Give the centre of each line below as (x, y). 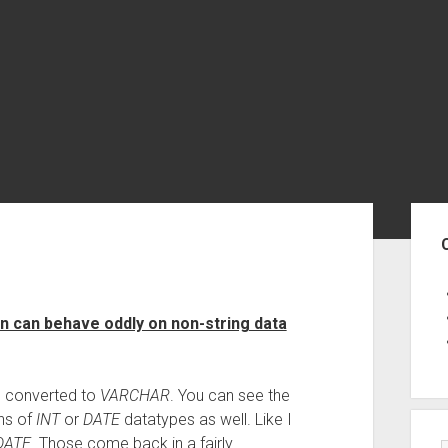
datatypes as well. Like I (205, 419)
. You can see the (229, 395)
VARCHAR (134, 395)
